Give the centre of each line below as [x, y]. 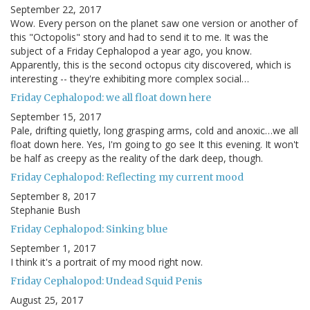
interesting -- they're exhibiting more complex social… [130, 78]
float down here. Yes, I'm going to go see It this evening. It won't [155, 144]
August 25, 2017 [47, 300]
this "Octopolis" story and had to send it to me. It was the [139, 37]
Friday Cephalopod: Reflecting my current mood [127, 177]
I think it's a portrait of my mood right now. [107, 262]
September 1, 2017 [53, 248]
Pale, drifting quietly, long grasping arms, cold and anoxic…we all [154, 130]
